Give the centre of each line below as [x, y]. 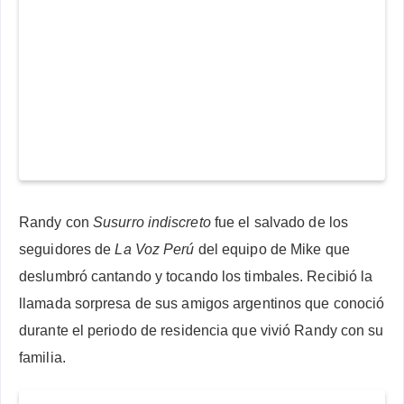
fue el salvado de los [280, 222]
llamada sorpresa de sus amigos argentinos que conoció [202, 303]
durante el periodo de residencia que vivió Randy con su [202, 330]
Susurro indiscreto [152, 222]
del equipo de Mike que [272, 249]
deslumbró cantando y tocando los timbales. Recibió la [196, 276]
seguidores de [67, 249]
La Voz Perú [155, 249]
